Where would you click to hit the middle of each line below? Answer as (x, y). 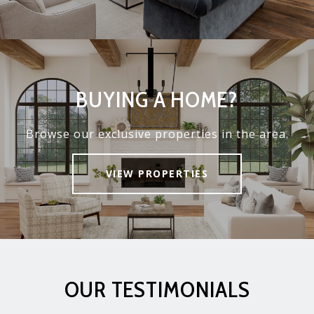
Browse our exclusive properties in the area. (157, 134)
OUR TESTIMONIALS (157, 289)
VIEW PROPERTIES (157, 173)
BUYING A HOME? (157, 99)
